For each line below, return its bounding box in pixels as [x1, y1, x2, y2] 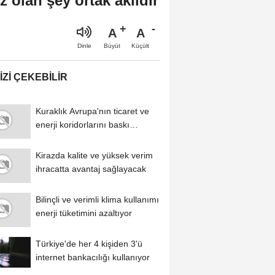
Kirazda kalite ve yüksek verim [35, 150, 153, 160]
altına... [35, 133, 64, 143]
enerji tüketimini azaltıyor [35, 207, 132, 218]
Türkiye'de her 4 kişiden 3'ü [35, 238, 142, 249]
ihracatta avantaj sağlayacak [35, 163, 146, 174]
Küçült [131, 42, 149, 49]
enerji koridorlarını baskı [35, 119, 130, 130]
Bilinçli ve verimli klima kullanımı [35, 194, 159, 204]
